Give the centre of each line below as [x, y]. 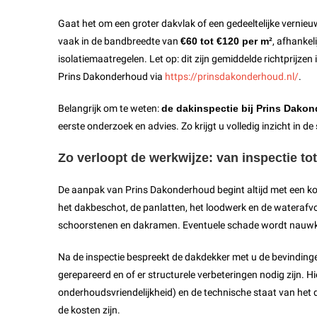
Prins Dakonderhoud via [111, 77]
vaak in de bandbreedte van [119, 41]
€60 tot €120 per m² [226, 41]
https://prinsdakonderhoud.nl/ [232, 77]
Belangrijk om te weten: [110, 109]
